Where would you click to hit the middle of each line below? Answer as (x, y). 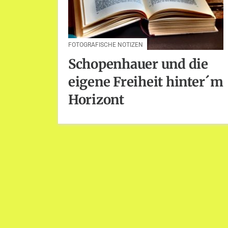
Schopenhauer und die (138, 64)
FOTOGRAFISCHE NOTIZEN (106, 45)
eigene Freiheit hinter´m (146, 82)
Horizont (96, 99)
